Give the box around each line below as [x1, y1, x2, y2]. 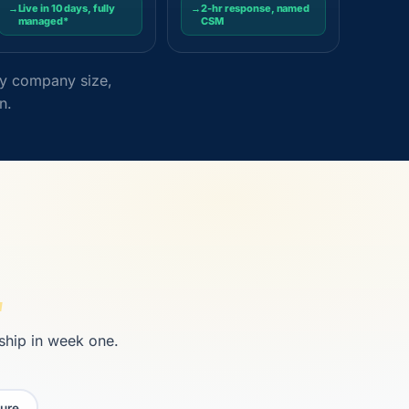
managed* [17, 15, 68, 27]
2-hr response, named [201, 2, 309, 15]
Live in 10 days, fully [17, 2, 116, 15]
